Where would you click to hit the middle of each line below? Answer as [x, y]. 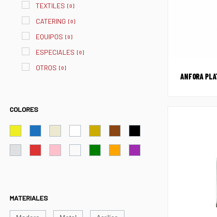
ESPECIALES [55, 52]
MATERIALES [29, 198]
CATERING [51, 21]
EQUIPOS [49, 37]
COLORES [24, 109]
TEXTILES [50, 6]
